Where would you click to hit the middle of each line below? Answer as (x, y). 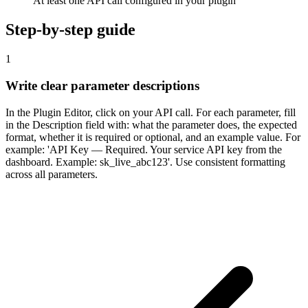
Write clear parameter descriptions (102, 85)
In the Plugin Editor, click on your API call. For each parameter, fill (151, 112)
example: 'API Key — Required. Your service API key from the (144, 149)
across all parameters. (52, 174)
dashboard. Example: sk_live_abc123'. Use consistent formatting (145, 162)
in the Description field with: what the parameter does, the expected (151, 124)
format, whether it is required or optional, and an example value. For (153, 137)
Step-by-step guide (70, 30)
